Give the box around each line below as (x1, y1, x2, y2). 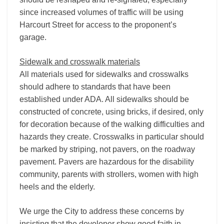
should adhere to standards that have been (19, 82, 170, 91)
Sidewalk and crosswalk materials (19, 57, 140, 66)
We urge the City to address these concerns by (19, 207, 184, 215)
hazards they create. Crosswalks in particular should (19, 132, 204, 141)
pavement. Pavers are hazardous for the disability (19, 157, 194, 166)
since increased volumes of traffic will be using (19, 8, 183, 16)
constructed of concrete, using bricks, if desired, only (19, 107, 203, 116)
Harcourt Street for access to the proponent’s (19, 20, 176, 29)
